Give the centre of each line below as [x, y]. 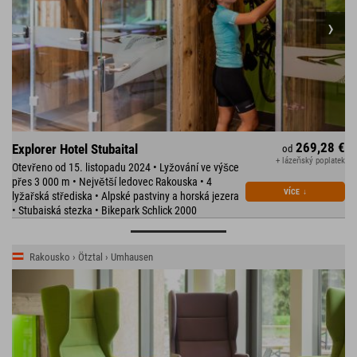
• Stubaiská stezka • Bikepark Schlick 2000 [104, 211]
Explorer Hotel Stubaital [75, 149]
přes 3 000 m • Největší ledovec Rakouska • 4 [112, 182]
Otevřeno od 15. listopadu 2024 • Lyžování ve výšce [126, 168]
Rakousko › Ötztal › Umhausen [91, 257]
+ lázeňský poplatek [310, 161]
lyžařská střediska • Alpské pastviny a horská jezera [126, 196]
